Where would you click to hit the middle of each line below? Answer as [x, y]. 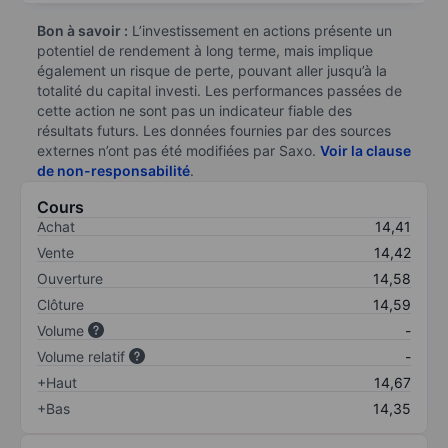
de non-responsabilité [113, 170]
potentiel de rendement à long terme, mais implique [205, 50]
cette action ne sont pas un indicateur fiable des [194, 110]
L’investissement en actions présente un [260, 30]
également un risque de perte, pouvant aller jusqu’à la [212, 70]
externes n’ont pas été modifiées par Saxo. [178, 150]
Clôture [60, 304]
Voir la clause [365, 150]
